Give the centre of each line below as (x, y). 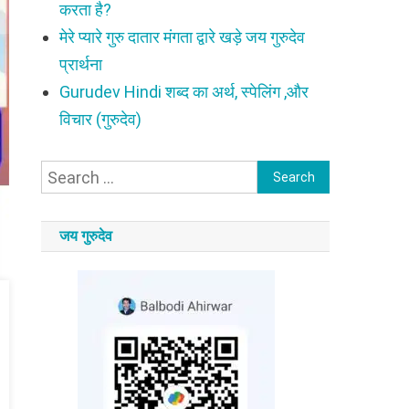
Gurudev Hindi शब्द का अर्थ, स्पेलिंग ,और (184, 92)
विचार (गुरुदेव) (101, 119)
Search (283, 173)
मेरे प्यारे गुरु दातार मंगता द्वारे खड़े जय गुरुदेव (183, 37)
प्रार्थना (81, 64)
